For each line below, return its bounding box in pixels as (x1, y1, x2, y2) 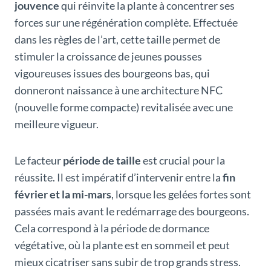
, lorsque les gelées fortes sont (111, 187, 251, 201)
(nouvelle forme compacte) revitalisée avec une (15, 100, 233, 114)
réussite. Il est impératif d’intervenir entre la (15, 170, 223, 184)
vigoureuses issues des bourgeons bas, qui (15, 66, 210, 80)
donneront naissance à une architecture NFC (15, 83, 223, 97)
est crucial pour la (141, 153, 225, 167)
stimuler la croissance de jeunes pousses (15, 49, 202, 63)
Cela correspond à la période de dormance (15, 221, 209, 235)
